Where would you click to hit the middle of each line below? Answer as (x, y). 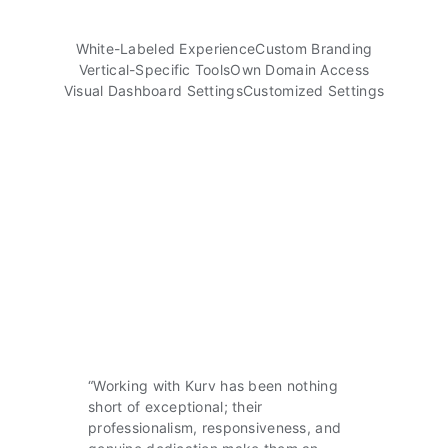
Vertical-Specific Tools (154, 69)
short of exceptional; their (175, 406)
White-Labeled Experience (165, 48)
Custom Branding (314, 48)
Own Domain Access (300, 69)
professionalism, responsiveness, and (215, 427)
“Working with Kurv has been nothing (213, 385)
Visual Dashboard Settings (153, 90)
